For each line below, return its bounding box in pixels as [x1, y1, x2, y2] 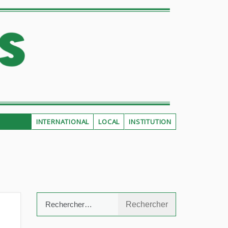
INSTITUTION [129, 117, 172, 127]
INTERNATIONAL [36, 117, 90, 127]
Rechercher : [36, 195, 83, 204]
